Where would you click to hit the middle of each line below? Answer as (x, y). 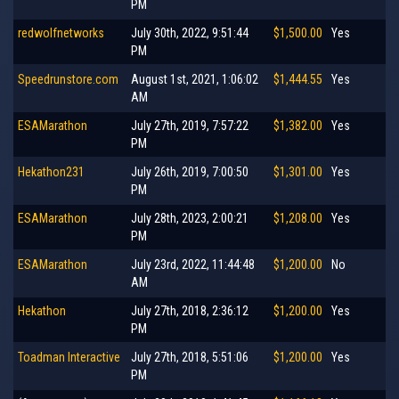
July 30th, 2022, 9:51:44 (190, 33)
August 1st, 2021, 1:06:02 (195, 79)
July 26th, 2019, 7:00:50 (190, 171)
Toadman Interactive (69, 357)
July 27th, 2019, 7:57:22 (190, 125)
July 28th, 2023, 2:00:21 (190, 218)
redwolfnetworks (61, 33)
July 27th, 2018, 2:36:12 (190, 310)
